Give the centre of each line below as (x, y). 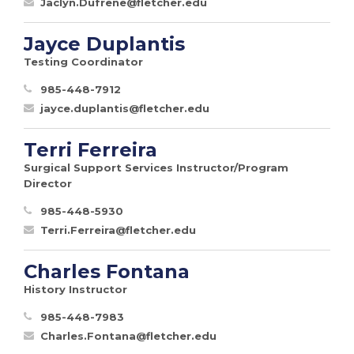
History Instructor (75, 289)
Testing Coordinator (83, 61)
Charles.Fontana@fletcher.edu (128, 335)
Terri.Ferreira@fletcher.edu (118, 230)
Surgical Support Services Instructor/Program (156, 167)
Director (48, 183)
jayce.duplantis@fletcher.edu (125, 108)
